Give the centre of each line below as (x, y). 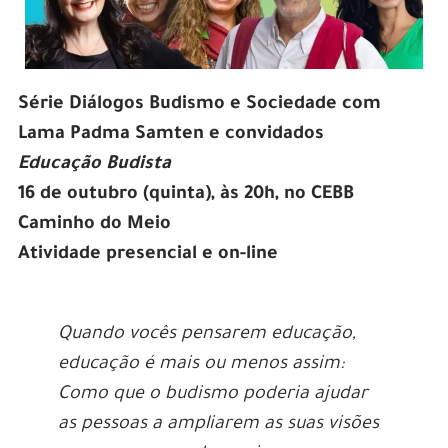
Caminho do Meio (94, 224)
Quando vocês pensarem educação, (206, 334)
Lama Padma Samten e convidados (170, 134)
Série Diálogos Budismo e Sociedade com (199, 104)
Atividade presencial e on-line (147, 254)
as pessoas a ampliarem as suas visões (218, 424)
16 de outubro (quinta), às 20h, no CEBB (185, 194)
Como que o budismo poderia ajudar (212, 394)
